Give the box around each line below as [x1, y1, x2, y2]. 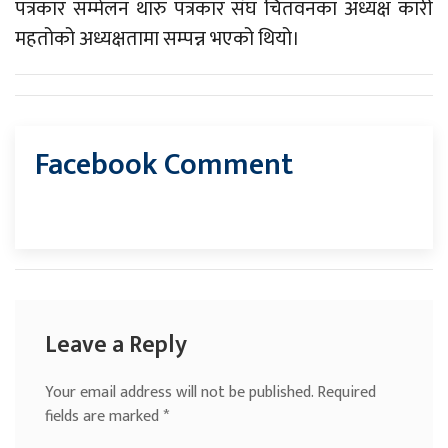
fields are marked [45, 403, 163, 431]
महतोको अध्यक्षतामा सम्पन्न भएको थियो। [15, 22, 300, 57]
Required [317, 379, 376, 407]
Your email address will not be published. [45, 379, 313, 407]
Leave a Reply [45, 325, 187, 366]
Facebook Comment [35, 140, 293, 191]
